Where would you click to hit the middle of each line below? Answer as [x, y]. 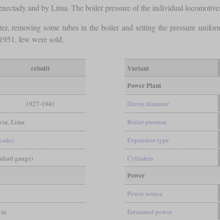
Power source [145, 194]
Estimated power [149, 212]
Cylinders [140, 158]
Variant [138, 69]
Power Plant [144, 86]
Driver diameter [148, 104]
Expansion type [148, 140]
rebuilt [40, 69]
